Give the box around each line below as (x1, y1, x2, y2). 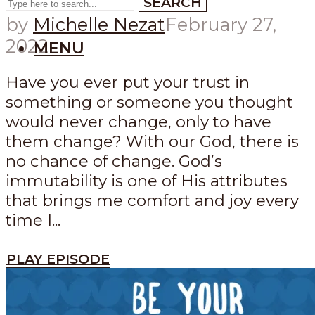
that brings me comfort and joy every (6, 191, 299, 211)
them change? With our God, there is (6, 131, 299, 152)
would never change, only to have (6, 112, 271, 132)
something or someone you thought (6, 92, 293, 112)
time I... (6, 210, 60, 231)
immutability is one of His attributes (6, 171, 288, 191)
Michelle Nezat (33, 13, 165, 35)
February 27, (165, 13, 276, 35)
